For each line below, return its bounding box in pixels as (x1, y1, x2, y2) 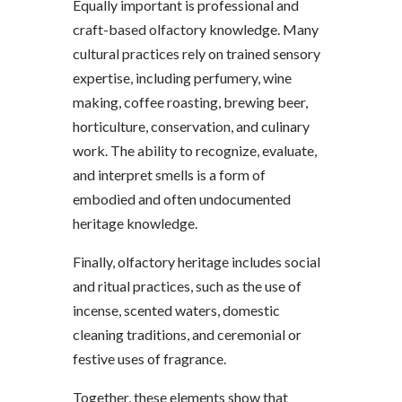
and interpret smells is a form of (72, 166, 266, 183)
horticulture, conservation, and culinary (72, 118, 310, 135)
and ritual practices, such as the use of (72, 277, 301, 294)
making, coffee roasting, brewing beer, (72, 93, 308, 110)
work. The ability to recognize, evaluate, (72, 142, 317, 159)
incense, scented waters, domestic (72, 301, 280, 319)
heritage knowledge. (72, 214, 197, 232)
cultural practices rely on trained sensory (72, 45, 320, 62)
